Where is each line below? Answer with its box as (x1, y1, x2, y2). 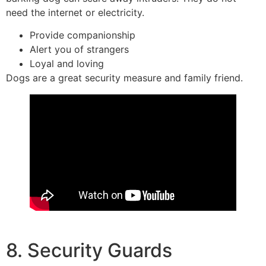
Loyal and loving (30, 58, 104, 70)
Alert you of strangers (30, 43, 129, 56)
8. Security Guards (6, 239, 172, 262)
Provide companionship (30, 29, 135, 42)
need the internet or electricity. (6, 6, 144, 18)
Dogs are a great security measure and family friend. (6, 72, 243, 84)
